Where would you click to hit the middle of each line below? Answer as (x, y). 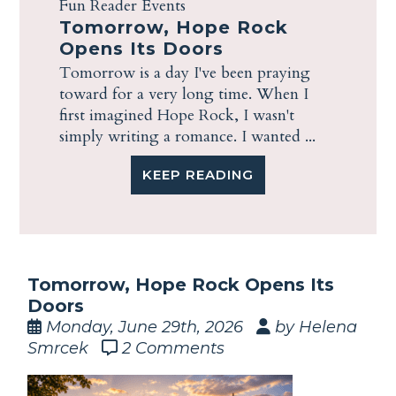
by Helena (314, 327)
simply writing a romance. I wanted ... (188, 137)
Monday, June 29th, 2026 (149, 327)
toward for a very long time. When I (184, 95)
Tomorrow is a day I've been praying (185, 73)
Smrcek (65, 348)
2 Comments (174, 348)
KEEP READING (198, 175)
